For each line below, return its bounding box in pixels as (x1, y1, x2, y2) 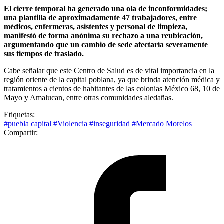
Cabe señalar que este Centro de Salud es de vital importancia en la (4, 66, 214, 75)
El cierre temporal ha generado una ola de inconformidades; (4, 4, 207, 13)
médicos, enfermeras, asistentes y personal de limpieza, (4, 22, 187, 31)
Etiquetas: (4, 110, 35, 119)
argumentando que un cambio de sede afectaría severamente (4, 40, 208, 49)
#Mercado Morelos (132, 119, 192, 128)
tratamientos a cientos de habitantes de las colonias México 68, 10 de (4, 84, 220, 93)
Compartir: (4, 128, 38, 137)
